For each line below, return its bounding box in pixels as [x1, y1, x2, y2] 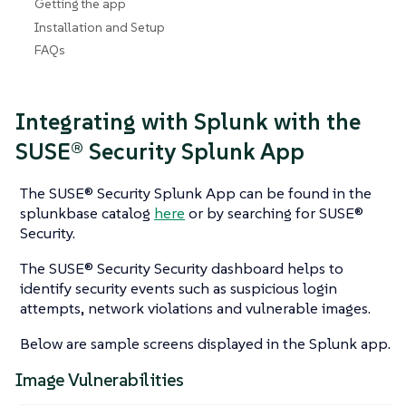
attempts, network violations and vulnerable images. [20, 298, 371, 319]
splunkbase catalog [20, 203, 154, 224]
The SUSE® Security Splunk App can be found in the [20, 183, 372, 204]
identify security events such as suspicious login [20, 278, 337, 299]
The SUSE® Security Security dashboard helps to [20, 258, 343, 279]
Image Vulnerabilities [15, 369, 184, 392]
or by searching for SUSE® [185, 203, 363, 224]
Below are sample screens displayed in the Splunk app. [20, 333, 391, 354]
